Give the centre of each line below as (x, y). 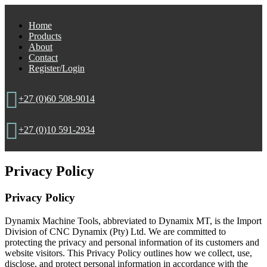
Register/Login (57, 68)
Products (45, 36)
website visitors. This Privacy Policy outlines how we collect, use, (128, 253)
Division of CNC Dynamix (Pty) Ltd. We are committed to (115, 231)
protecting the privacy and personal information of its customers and (132, 242)
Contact (43, 58)
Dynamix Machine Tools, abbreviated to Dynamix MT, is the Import (133, 221)
